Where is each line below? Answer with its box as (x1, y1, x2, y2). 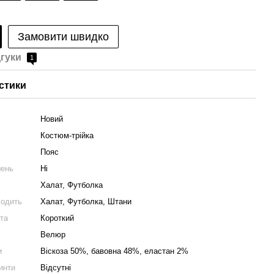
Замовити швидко (18, 31, 109, 43)
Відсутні (40, 263, 72, 272)
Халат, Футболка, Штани (40, 197, 132, 206)
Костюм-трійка (40, 131, 94, 140)
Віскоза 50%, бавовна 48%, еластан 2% (40, 246, 189, 256)
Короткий (40, 213, 75, 223)
